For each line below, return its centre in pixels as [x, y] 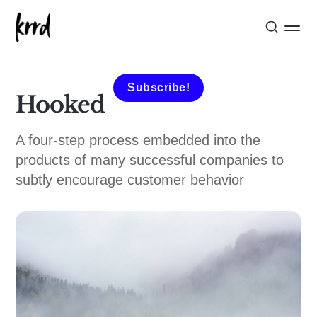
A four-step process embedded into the [138, 140]
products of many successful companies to [150, 160]
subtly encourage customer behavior [130, 180]
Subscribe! [158, 87]
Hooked [60, 105]
